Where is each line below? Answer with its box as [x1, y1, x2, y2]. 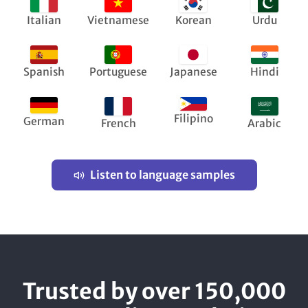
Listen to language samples [89, 168, 235, 182]
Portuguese [89, 65, 147, 79]
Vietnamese [87, 14, 149, 27]
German [23, 115, 65, 129]
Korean [175, 14, 212, 27]
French [100, 117, 136, 131]
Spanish [23, 65, 65, 79]
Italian [26, 14, 61, 27]
